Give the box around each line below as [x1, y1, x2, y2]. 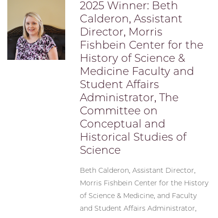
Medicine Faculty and [80, 65, 195, 78]
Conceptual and [80, 117, 166, 131]
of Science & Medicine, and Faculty [80, 191, 197, 200]
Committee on [80, 104, 158, 118]
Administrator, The [80, 91, 179, 105]
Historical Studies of [80, 130, 187, 144]
